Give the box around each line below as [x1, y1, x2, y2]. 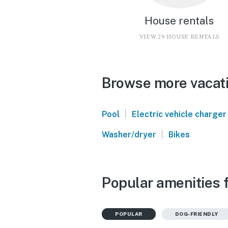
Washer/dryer [102, 129, 156, 139]
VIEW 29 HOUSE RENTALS [139, 34, 219, 40]
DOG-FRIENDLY [175, 210, 218, 217]
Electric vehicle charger [131, 109, 226, 119]
